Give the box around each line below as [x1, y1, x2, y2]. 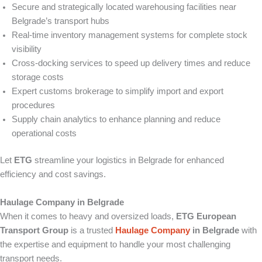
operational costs [12, 129, 77, 139]
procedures [12, 101, 55, 111]
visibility [12, 44, 42, 54]
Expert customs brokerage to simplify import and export [12, 87, 223, 96]
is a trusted [68, 226, 115, 236]
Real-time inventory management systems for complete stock [12, 30, 247, 40]
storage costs [12, 73, 64, 82]
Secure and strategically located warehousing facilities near [12, 2, 236, 12]
